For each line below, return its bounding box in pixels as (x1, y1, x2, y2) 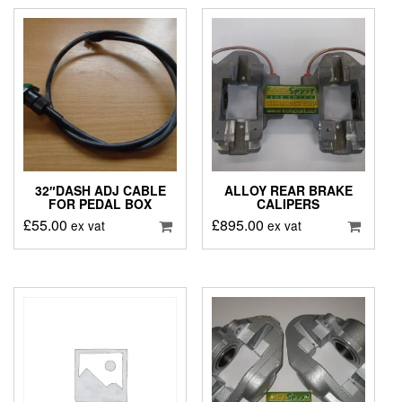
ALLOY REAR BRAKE (223, 181, 353, 200)
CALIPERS (257, 195, 320, 214)
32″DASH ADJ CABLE (34, 181, 166, 200)
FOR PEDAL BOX (48, 195, 153, 214)
